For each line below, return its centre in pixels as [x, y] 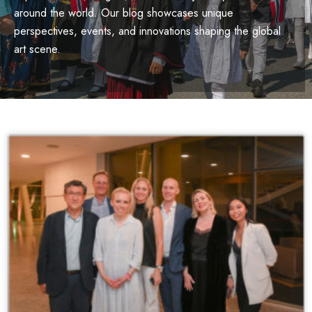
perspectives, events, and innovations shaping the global [147, 31]
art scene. [37, 49]
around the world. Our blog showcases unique [124, 13]
